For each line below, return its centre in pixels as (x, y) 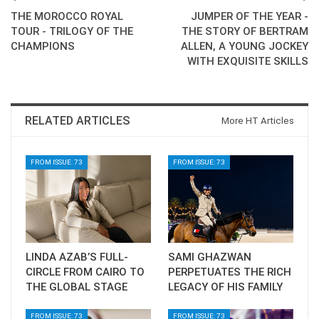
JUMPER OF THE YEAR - (250, 16)
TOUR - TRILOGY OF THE (72, 31)
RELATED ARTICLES (77, 121)
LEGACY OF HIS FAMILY (225, 287)
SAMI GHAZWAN (210, 257)
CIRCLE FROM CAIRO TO (85, 272)
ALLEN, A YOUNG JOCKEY (245, 46)
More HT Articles (258, 121)
